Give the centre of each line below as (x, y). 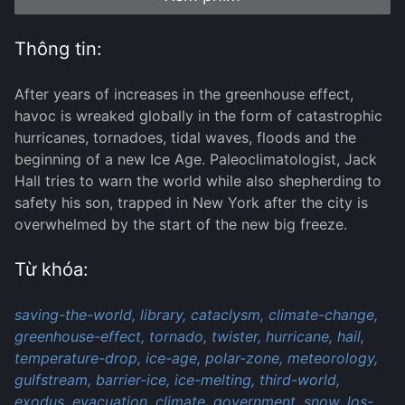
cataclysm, (227, 315)
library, (163, 315)
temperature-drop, (78, 358)
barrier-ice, (133, 380)
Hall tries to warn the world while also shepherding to (198, 181)
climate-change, (323, 315)
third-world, (300, 380)
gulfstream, (53, 380)
